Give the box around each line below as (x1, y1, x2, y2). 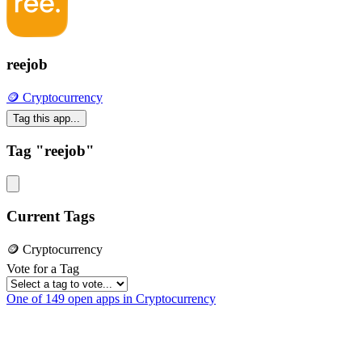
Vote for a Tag (6, 262, 79, 276)
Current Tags (6, 207, 95, 225)
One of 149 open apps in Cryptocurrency (6, 292, 216, 306)
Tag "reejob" (6, 142, 95, 160)
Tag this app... (13, 112, 80, 125)
